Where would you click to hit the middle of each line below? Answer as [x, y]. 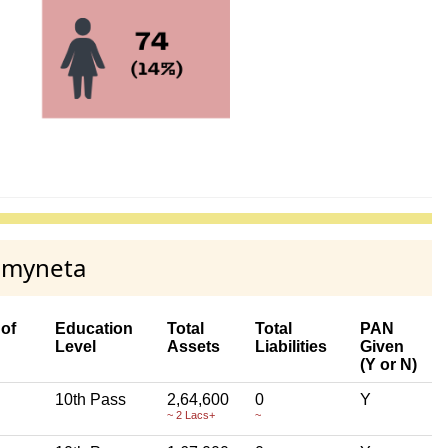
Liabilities [291, 346]
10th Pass [90, 399]
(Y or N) [388, 364]
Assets [193, 346]
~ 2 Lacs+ [191, 414]
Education [94, 328]
